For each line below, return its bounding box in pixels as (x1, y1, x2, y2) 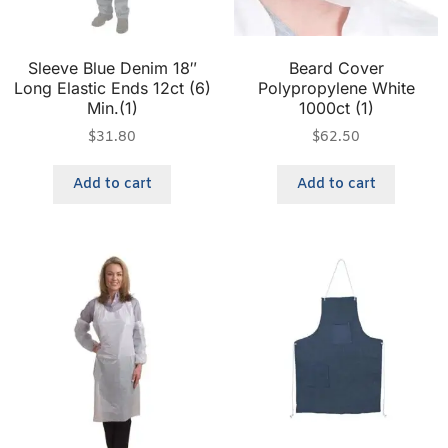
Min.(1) (86, 98, 138, 119)
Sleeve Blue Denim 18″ (27, 58, 197, 79)
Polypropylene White (257, 78, 415, 99)
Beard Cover (288, 58, 384, 79)
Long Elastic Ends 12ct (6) (13, 78, 211, 99)
